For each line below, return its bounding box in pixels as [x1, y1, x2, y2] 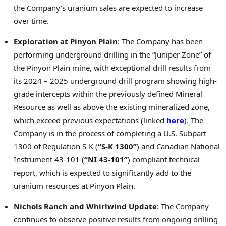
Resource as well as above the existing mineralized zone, [14, 102, 210, 112]
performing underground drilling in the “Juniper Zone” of [14, 49, 211, 60]
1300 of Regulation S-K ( [14, 141, 98, 152]
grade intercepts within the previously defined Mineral [14, 89, 202, 99]
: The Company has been [118, 36, 203, 47]
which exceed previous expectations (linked [14, 115, 166, 126]
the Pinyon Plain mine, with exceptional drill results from [14, 63, 211, 73]
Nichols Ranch [14, 201, 68, 212]
